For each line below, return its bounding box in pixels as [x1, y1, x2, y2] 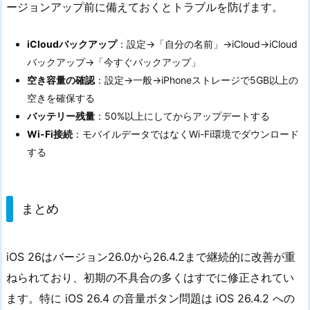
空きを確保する [27, 91, 95, 104]
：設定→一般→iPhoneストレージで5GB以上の [95, 73, 298, 86]
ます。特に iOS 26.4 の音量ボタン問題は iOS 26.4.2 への [6, 291, 295, 305]
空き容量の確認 [27, 73, 95, 86]
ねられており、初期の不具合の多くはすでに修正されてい [6, 270, 294, 284]
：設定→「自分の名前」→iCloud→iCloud [117, 37, 298, 50]
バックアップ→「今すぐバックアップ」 [27, 55, 201, 68]
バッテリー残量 [27, 109, 95, 122]
